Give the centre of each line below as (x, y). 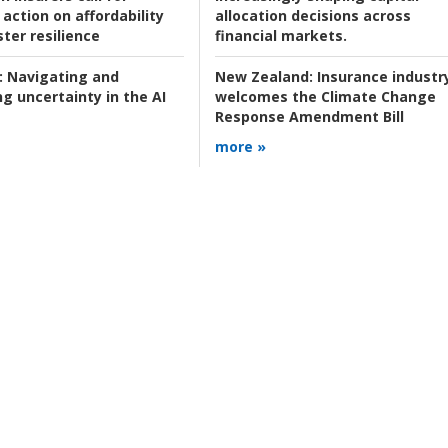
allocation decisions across (312, 16)
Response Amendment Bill (309, 117)
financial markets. (280, 36)
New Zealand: (263, 77)
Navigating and (60, 77)
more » (240, 147)
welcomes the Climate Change (325, 97)
